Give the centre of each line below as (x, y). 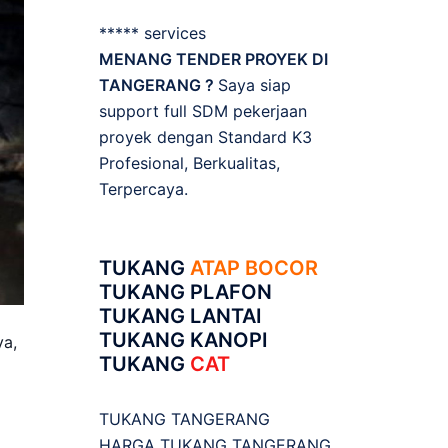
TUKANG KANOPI (183, 340)
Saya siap (254, 85)
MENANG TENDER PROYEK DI (213, 59)
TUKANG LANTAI (180, 316)
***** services (152, 33)
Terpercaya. (143, 189)
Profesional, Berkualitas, (189, 163)
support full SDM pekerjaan (202, 111)
